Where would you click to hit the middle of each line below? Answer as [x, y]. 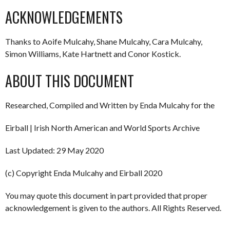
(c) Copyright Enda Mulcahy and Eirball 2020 [84, 172]
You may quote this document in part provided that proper [106, 195]
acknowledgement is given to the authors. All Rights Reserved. [113, 207]
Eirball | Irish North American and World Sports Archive [102, 127]
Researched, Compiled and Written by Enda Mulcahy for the [110, 105]
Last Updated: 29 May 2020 [54, 150]
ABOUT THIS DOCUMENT [70, 81]
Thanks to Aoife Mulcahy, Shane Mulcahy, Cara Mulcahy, [104, 41]
